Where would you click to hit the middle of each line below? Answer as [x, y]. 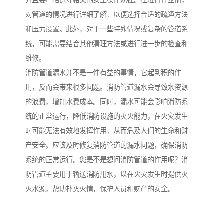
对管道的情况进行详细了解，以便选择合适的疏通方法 [107, 15]
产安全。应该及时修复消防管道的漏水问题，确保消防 [107, 146]
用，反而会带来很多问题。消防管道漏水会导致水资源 [107, 87]
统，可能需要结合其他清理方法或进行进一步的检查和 [107, 44]
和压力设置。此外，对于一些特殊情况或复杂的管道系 [107, 29]
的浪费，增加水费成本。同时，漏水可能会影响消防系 [107, 102]
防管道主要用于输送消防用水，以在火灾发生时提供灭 [107, 175]
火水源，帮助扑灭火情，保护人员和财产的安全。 [100, 189]
